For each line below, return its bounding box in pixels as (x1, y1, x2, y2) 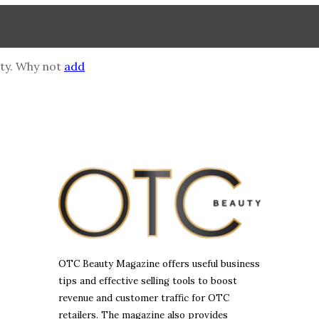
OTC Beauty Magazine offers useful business (58, 257, 260, 270)
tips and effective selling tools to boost (58, 275, 237, 288)
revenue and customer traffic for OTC (58, 292, 229, 305)
